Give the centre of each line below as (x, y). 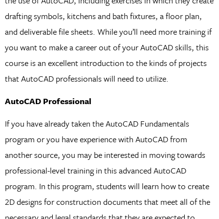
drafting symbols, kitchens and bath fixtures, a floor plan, (103, 16)
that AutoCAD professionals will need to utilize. (87, 78)
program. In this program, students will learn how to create (107, 186)
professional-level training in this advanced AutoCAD (95, 171)
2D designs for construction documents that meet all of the (107, 202)
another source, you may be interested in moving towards (105, 155)
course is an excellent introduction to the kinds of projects (106, 63)
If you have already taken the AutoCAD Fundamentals (97, 124)
